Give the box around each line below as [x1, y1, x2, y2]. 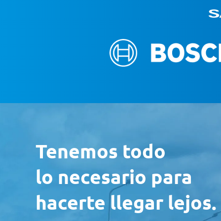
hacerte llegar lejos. [36, 189, 217, 214]
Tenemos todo [36, 138, 166, 163]
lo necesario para [36, 163, 192, 188]
